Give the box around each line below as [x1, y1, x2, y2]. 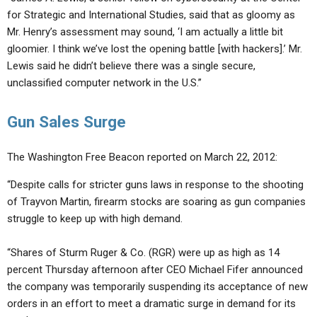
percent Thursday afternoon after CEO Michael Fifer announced [7, 263, 303, 276]
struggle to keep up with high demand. [7, 212, 183, 225]
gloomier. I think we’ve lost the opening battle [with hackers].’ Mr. [7, 42, 302, 55]
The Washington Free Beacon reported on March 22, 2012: [7, 151, 277, 163]
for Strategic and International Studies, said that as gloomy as [7, 8, 295, 21]
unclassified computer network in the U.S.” [7, 76, 202, 89]
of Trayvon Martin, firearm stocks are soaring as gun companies [7, 195, 306, 208]
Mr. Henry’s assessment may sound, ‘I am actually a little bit [7, 25, 283, 38]
